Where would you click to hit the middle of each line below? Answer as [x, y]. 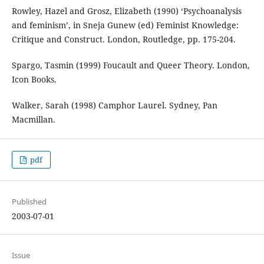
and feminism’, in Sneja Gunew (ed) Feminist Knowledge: [125, 25]
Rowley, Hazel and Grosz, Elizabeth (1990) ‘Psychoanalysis [126, 11]
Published [29, 202]
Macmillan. [33, 120]
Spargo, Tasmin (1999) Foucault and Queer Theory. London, [131, 65]
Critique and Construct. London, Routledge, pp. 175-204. [123, 39]
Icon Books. [34, 80]
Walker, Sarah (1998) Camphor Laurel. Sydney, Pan [114, 105]
